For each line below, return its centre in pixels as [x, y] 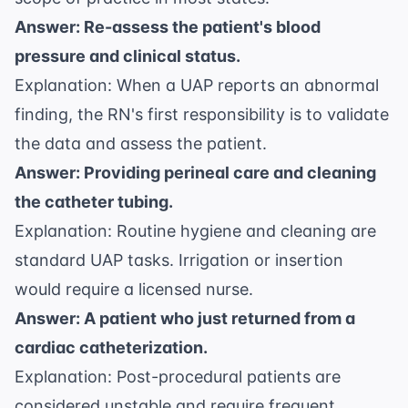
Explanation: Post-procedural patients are [178, 377]
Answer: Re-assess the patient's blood [168, 27]
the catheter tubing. [94, 202]
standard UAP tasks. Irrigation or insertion [179, 260]
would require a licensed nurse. [134, 290]
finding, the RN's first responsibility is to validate [202, 115]
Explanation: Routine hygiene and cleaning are [195, 231]
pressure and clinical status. [127, 56]
